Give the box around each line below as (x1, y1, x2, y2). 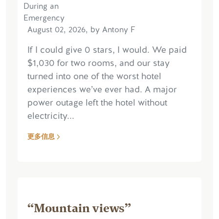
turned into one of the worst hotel (27, 70, 161, 82)
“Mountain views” (27, 198, 131, 216)
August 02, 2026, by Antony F (27, 24, 135, 35)
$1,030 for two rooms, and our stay (27, 57, 170, 69)
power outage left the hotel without (27, 96, 167, 109)
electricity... (27, 109, 74, 122)
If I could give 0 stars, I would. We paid (27, 44, 187, 56)
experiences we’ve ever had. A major (27, 83, 177, 95)
